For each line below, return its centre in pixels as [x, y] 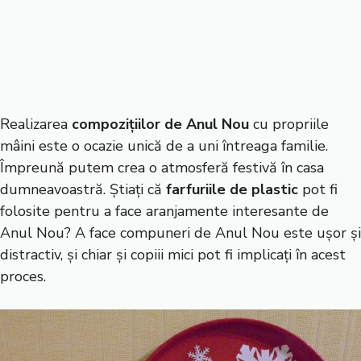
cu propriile [289, 124]
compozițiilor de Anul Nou [160, 124]
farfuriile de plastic [232, 190]
